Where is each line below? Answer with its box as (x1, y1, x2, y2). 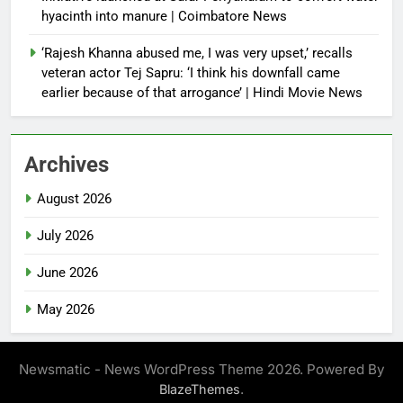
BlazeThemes (159, 381, 240, 397)
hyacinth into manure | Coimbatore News (41, 7, 287, 24)
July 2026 (37, 227, 94, 244)
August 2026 (37, 190, 112, 207)
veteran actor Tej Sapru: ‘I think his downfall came (41, 64, 340, 81)
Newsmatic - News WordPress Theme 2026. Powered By (18, 360, 385, 378)
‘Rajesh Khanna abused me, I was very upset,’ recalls (41, 44, 353, 61)
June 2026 (37, 264, 98, 281)
